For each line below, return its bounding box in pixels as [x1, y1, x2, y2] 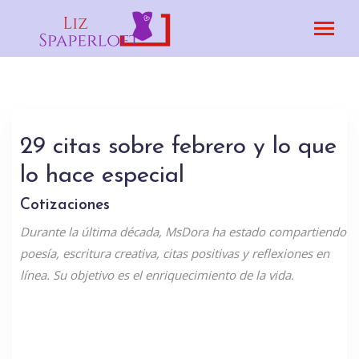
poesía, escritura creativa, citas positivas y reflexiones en [20, 245, 329, 261]
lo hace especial [20, 163, 184, 188]
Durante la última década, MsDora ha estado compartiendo [20, 224, 346, 240]
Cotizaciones [20, 198, 110, 213]
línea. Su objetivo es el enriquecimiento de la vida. [20, 267, 294, 283]
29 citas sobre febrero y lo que [20, 135, 337, 159]
